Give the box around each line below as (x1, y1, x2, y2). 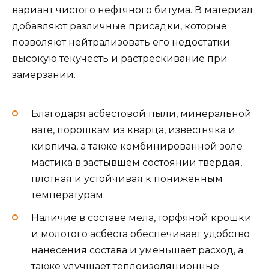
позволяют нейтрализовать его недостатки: (12, 36, 232, 48)
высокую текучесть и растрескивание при (12, 52, 228, 64)
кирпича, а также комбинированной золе (31, 140, 243, 152)
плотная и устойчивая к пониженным (31, 172, 223, 184)
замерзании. (12, 68, 76, 80)
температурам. (31, 189, 105, 201)
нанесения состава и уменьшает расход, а (31, 244, 243, 256)
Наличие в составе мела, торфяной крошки (31, 212, 252, 224)
